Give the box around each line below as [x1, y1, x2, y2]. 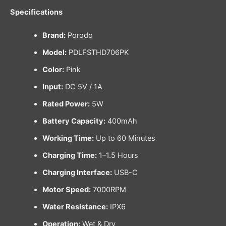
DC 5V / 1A [63, 82, 102, 91]
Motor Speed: [42, 185, 91, 194]
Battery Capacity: [42, 116, 105, 126]
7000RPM [90, 185, 126, 194]
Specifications [10, 7, 63, 17]
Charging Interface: [42, 167, 112, 177]
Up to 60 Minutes [93, 133, 155, 143]
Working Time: [42, 133, 94, 143]
